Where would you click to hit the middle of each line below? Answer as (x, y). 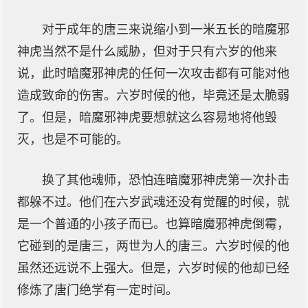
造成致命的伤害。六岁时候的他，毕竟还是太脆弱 (153, 96)
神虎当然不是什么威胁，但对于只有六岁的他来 (147, 52)
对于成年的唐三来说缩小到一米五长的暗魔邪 (166, 30)
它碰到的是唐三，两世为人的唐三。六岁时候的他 (153, 246)
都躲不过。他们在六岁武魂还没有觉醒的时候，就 (153, 202)
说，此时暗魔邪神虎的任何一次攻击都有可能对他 (153, 74)
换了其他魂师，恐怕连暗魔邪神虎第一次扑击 (166, 180)
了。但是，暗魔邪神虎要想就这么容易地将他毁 (147, 118)
